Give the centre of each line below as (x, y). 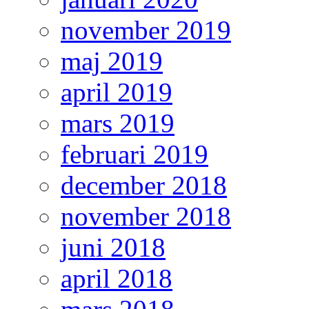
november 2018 (146, 217)
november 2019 (146, 30)
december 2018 (144, 186)
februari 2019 (134, 154)
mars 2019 (118, 123)
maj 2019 (112, 61)
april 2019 (117, 92)
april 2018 (117, 279)
